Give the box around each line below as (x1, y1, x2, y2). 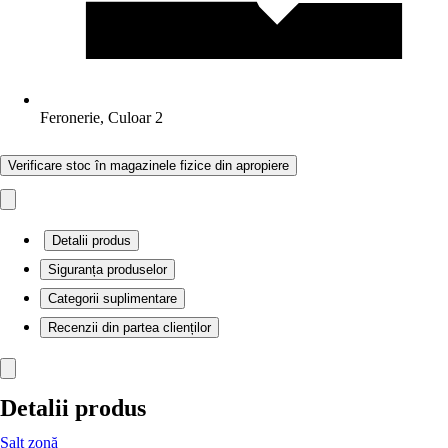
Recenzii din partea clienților (48, 320, 211, 335)
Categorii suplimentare (48, 291, 177, 306)
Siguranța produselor (48, 262, 167, 277)
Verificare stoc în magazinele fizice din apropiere (8, 158, 289, 173)
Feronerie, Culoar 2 (40, 109, 163, 126)
